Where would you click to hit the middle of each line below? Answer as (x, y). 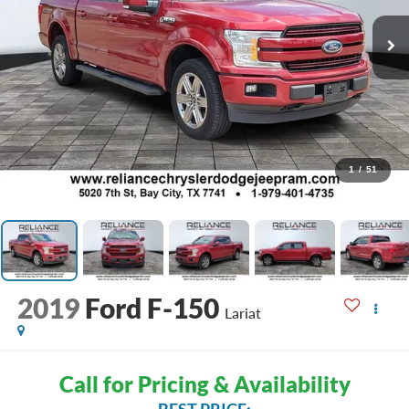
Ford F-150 (152, 308)
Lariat (242, 313)
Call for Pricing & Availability (204, 383)
